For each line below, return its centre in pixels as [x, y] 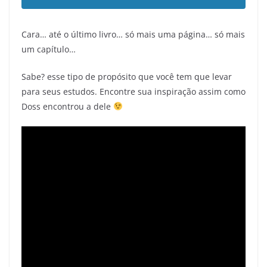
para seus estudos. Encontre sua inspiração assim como [133, 92]
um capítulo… [49, 49]
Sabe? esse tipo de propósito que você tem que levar [127, 77]
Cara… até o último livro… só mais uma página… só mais [133, 35]
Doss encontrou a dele [67, 107]
